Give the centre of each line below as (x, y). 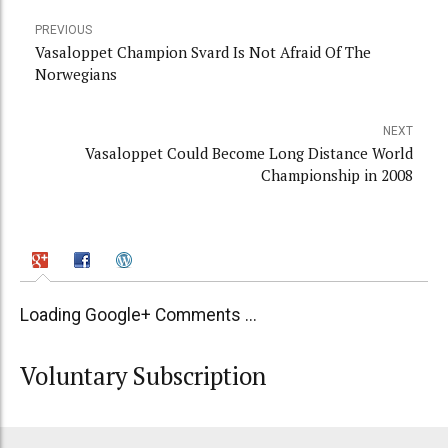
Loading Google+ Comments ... (138, 314)
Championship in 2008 (337, 175)
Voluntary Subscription (143, 376)
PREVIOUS (63, 30)
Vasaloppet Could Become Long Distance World (249, 153)
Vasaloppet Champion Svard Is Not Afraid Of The (203, 52)
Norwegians (76, 74)
